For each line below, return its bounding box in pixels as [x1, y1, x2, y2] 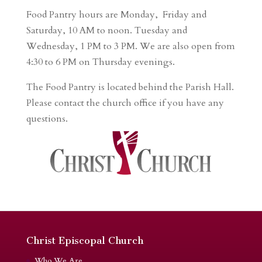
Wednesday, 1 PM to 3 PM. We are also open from [26, 40, 235, 53]
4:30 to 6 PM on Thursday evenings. [26, 56, 175, 68]
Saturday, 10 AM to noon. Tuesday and [26, 24, 187, 37]
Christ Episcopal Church [26, 235, 143, 246]
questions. [26, 112, 68, 125]
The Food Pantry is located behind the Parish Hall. [26, 81, 234, 94]
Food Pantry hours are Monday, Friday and [26, 8, 206, 21]
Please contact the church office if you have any [26, 96, 224, 109]
